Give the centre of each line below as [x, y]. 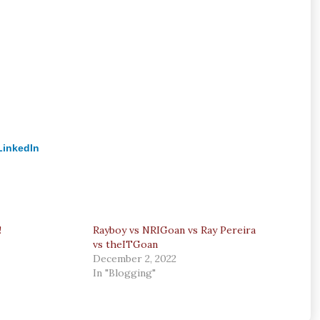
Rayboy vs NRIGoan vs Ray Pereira [175, 230]
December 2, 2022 [135, 258]
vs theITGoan [126, 244]
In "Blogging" [125, 272]
